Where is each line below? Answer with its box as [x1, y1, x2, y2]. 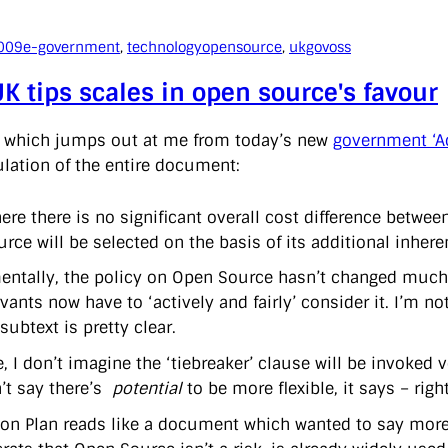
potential [112, 378, 182, 400]
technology [127, 38, 202, 56]
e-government [23, 38, 120, 56]
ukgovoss [289, 38, 351, 56]
